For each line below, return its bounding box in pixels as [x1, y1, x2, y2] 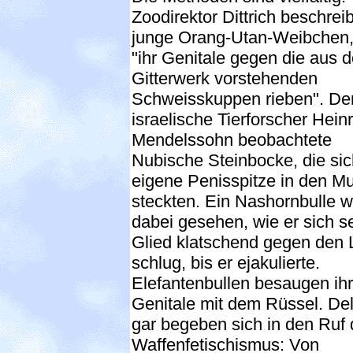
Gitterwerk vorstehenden [132, 68, 318, 88]
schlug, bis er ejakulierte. [132, 252, 320, 273]
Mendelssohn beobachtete [132, 129, 332, 150]
